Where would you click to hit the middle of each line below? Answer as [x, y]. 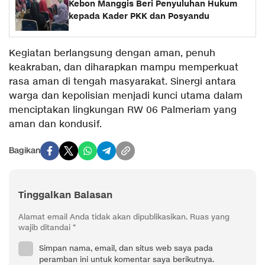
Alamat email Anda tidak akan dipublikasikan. [103, 217]
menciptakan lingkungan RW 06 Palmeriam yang [123, 110]
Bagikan [25, 151]
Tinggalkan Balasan [65, 195]
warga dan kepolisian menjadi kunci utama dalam [126, 96]
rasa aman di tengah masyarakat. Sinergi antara [122, 82]
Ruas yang [210, 217]
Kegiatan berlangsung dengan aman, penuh [112, 53]
